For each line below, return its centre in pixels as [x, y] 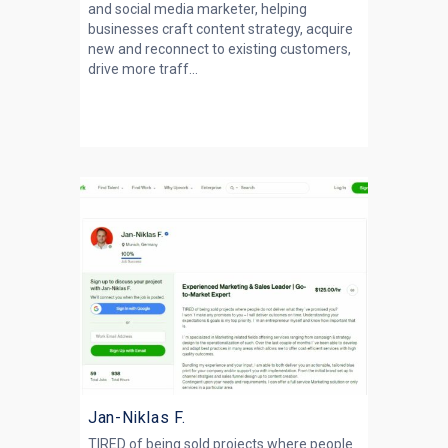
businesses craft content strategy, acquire [220, 29]
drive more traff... [143, 69]
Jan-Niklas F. [137, 417]
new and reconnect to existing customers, [219, 49]
